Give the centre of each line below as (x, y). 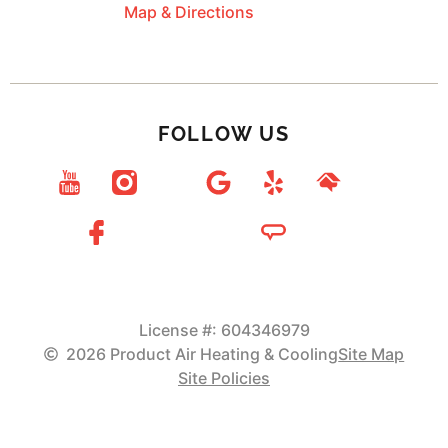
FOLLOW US (224, 133)
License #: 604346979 (224, 329)
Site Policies (224, 377)
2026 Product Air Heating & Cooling (202, 353)
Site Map (371, 353)
